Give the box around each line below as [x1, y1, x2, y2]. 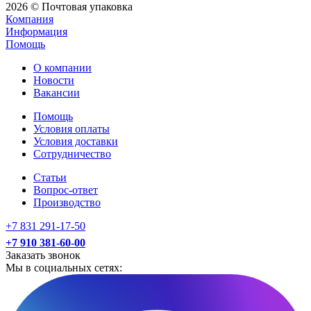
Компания [6, 12, 53, 25]
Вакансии [33, 86, 80, 99]
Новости [33, 74, 74, 86]
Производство [33, 196, 101, 208]
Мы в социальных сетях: [6, 261, 122, 274]
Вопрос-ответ [33, 183, 98, 196]
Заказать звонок [6, 249, 81, 261]
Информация [6, 25, 67, 37]
